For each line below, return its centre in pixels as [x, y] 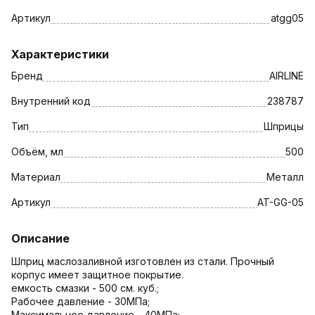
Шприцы [284, 126]
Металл [285, 176]
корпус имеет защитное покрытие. [97, 274]
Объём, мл [37, 151]
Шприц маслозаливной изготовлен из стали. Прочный [143, 261]
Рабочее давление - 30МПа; [81, 301]
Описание [40, 238]
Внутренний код [51, 101]
